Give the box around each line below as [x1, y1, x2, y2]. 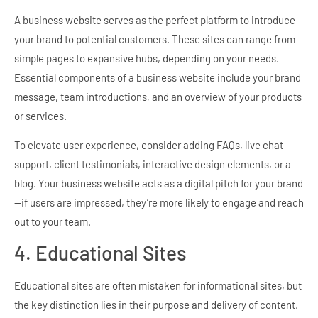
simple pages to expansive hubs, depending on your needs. [14, 51, 279, 65]
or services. [14, 109, 67, 122]
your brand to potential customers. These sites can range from [14, 32, 295, 45]
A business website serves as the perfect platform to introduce [14, 13, 295, 26]
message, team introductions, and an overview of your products [14, 89, 302, 103]
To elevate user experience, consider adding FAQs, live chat [14, 138, 283, 151]
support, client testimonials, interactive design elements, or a [14, 157, 291, 170]
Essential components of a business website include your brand [14, 70, 301, 84]
